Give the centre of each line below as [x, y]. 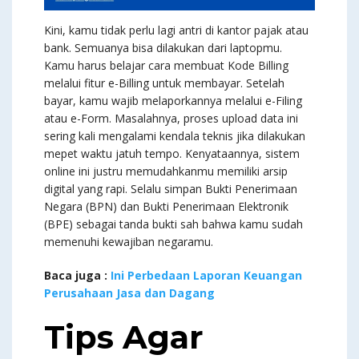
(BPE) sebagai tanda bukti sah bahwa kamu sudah [173, 224]
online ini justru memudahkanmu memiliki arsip [166, 171]
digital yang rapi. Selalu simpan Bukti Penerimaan [171, 189]
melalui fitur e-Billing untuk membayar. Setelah [164, 83]
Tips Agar [124, 337]
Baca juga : [76, 276]
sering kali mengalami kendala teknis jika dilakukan [175, 136]
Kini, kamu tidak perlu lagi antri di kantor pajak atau [176, 30]
